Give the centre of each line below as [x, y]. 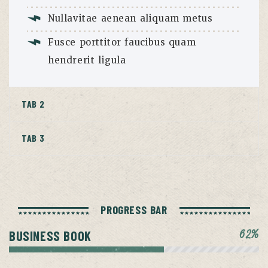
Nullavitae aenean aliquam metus [130, 19]
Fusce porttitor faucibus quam [122, 42]
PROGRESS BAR [134, 210]
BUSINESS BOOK [50, 236]
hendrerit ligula [87, 60]
